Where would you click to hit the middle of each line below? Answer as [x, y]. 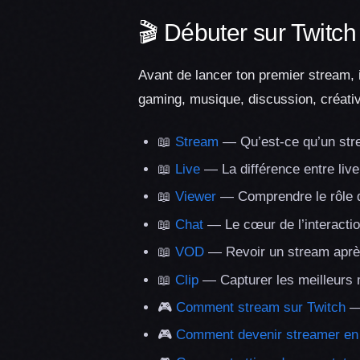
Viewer [196, 197]
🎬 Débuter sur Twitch [247, 32]
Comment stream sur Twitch [261, 307]
